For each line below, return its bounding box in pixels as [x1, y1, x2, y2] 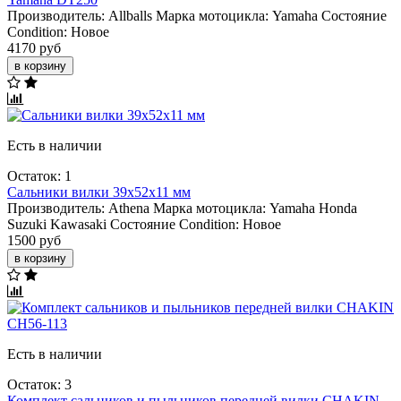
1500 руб [7, 232, 61, 248]
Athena [108, 200, 149, 216]
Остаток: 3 [7, 376, 72, 392]
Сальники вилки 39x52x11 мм [7, 183, 191, 200]
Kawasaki [50, 216, 107, 232]
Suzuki [7, 216, 47, 232]
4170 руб [7, 39, 61, 55]
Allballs [108, 7, 152, 23]
